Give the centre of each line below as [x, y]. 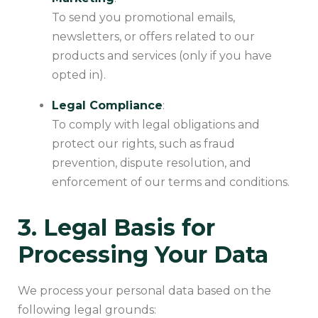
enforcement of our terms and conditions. [171, 182]
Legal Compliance [107, 106]
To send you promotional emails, [143, 18]
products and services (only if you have [162, 56]
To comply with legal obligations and [156, 125]
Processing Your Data [143, 255]
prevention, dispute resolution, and [152, 163]
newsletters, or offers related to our [153, 37]
